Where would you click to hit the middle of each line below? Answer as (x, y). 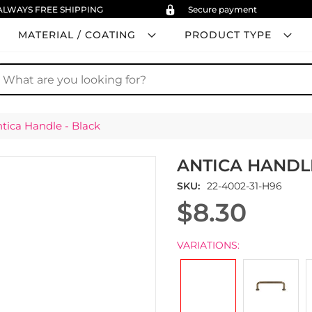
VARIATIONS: (208, 245)
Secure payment (223, 9)
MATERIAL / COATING (77, 35)
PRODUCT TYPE (228, 35)
